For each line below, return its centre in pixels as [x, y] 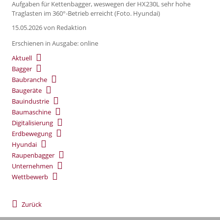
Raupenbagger [33, 155]
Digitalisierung [32, 123]
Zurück [31, 205]
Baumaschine [31, 112]
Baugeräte [27, 91]
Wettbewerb [30, 177]
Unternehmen [32, 166]
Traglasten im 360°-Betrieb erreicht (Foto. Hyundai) [86, 13]
